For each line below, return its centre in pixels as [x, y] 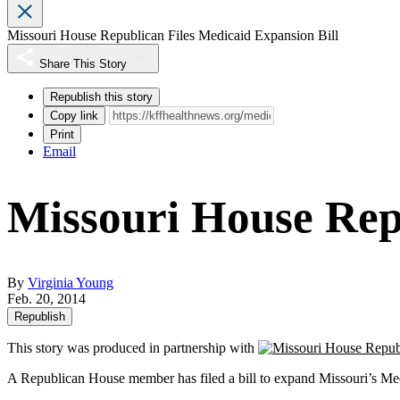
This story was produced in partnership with [133, 348]
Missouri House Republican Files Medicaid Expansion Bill [173, 36]
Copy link [74, 116]
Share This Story [83, 64]
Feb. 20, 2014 [46, 299]
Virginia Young [71, 283]
